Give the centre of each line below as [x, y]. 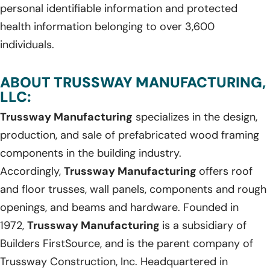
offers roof [226, 171]
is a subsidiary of [204, 225]
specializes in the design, [195, 117]
